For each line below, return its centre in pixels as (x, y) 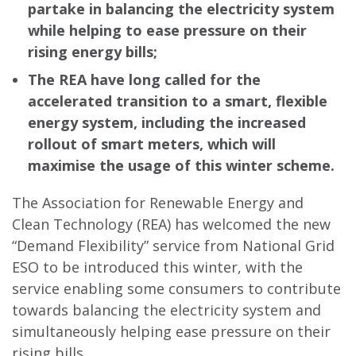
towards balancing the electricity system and (166, 310)
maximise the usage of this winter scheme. (181, 165)
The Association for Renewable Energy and (158, 203)
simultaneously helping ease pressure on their (171, 331)
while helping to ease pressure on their (167, 30)
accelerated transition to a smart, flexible (178, 101)
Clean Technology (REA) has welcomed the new (171, 224)
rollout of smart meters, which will (152, 144)
